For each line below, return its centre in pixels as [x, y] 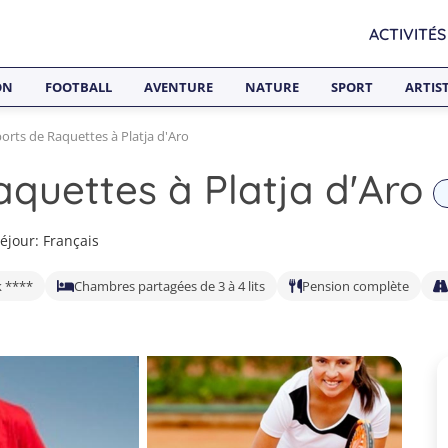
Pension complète [355, 286]
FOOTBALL [78, 87]
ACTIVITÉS [407, 33]
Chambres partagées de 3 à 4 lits [170, 286]
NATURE [272, 87]
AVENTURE [178, 87]
